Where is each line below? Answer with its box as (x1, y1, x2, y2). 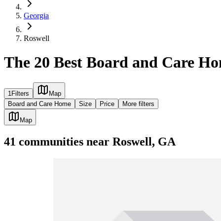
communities (16, 135, 83, 148)
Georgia (24, 11, 49, 20)
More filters (122, 100, 154, 108)
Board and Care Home (8, 100, 71, 108)
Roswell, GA (112, 135, 176, 148)
